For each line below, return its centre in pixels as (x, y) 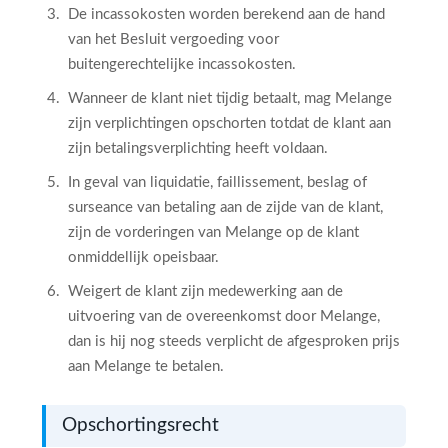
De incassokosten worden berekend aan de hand (226, 14)
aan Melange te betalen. (146, 366)
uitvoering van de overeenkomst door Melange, (224, 316)
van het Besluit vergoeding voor (173, 39)
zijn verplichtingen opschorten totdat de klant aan (229, 123)
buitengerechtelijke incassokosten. (182, 64)
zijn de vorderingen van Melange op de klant (213, 232)
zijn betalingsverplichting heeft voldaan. (198, 148)
